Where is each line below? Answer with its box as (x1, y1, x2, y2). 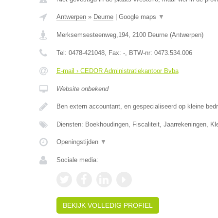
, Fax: (104, 49, 123, 56)
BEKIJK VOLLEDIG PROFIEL (62, 201, 153, 209)
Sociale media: (56, 156, 98, 163)
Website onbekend (56, 85, 109, 92)
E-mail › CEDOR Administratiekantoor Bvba (56, 67, 179, 74)
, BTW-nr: (125, 49, 154, 56)
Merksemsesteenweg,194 (56, 31, 128, 38)
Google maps (118, 13, 158, 20)
